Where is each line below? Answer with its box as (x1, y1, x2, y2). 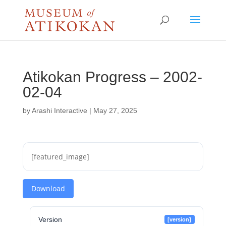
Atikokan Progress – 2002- (22, 69, 202, 85)
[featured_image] (31, 152, 89, 161)
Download (31, 184, 65, 193)
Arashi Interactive (31, 106, 87, 115)
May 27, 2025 (93, 106, 137, 115)
